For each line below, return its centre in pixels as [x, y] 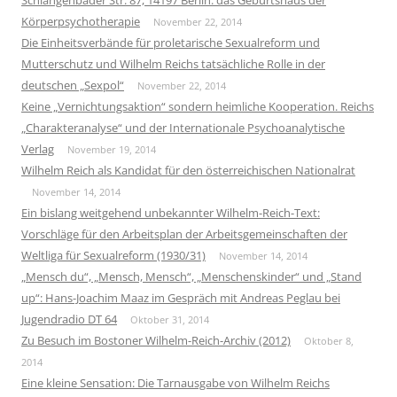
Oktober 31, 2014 [170, 319]
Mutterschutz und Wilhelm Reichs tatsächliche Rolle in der [173, 63]
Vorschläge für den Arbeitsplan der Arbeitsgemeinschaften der [184, 234]
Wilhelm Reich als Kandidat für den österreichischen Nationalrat [188, 170]
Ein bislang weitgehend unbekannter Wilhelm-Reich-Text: [171, 212]
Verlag [38, 148]
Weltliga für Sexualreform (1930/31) [113, 255]
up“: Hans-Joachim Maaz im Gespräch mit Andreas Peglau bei [181, 297]
